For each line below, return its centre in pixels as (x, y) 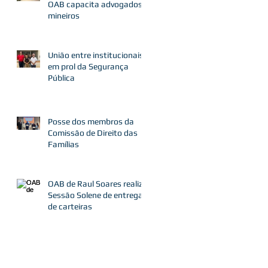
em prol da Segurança (88, 67)
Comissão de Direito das (93, 133)
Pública (61, 78)
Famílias (63, 144)
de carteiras (70, 207)
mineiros (64, 16)
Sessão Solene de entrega (95, 195)
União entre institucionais (96, 55)
